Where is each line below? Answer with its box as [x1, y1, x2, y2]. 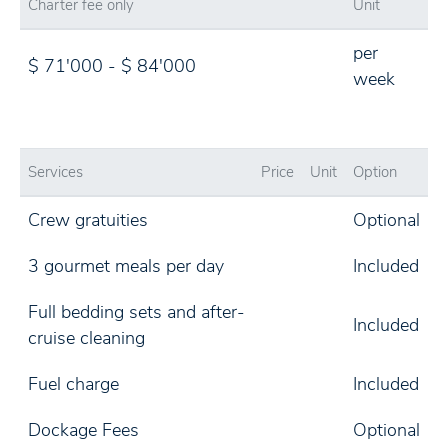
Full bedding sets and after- [28, 300, 245, 324]
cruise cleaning [28, 326, 145, 350]
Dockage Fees [28, 418, 139, 442]
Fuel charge [28, 372, 119, 396]
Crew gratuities [28, 208, 148, 232]
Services [28, 162, 83, 182]
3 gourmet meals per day [28, 254, 224, 278]
